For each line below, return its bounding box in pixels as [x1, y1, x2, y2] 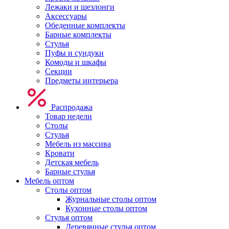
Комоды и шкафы [45, 58, 106, 67]
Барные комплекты [45, 30, 111, 39]
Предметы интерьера [45, 76, 118, 85]
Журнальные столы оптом [65, 195, 156, 204]
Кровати [45, 149, 75, 158]
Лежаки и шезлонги [45, 3, 114, 12]
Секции [45, 67, 72, 76]
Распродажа [49, 103, 93, 112]
